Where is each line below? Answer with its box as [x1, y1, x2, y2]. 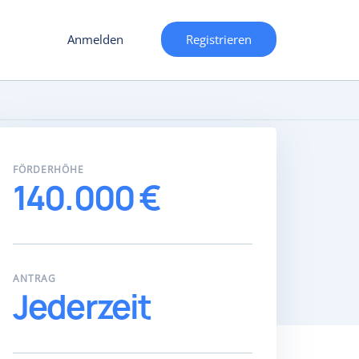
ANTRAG [12, 272, 56, 285]
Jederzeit [12, 284, 151, 329]
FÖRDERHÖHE [12, 163, 84, 176]
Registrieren [186, 31, 252, 47]
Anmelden [67, 31, 123, 47]
